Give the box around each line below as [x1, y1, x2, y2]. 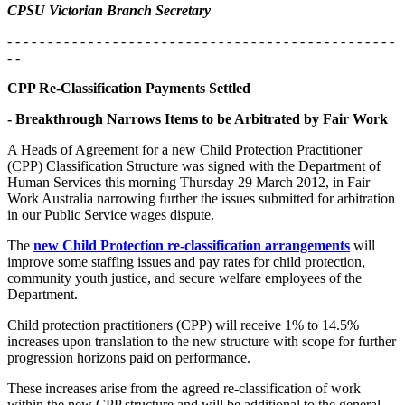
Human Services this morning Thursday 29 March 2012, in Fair [7, 174, 370, 190]
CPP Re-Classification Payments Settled [7, 80, 250, 96]
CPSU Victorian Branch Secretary [7, 2, 211, 18]
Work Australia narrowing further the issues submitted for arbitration [7, 190, 395, 206]
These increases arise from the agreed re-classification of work [7, 380, 361, 396]
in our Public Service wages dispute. [7, 206, 214, 222]
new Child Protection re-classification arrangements [33, 237, 350, 253]
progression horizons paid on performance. [7, 349, 258, 365]
